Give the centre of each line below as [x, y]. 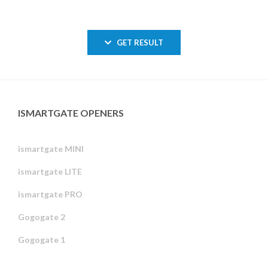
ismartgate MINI [51, 149]
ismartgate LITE [50, 172]
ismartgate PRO [50, 194]
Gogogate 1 [42, 240]
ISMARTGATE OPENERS [71, 113]
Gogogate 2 [42, 217]
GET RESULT [140, 43]
